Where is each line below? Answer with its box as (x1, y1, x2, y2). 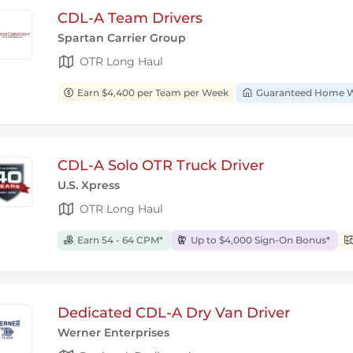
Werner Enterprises (58, 325, 169, 340)
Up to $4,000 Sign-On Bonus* (188, 234, 330, 246)
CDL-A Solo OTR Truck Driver (58, 157, 264, 174)
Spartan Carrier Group (58, 31, 186, 45)
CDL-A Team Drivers (58, 9, 203, 27)
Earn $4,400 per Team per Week (75, 87, 229, 98)
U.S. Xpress (58, 178, 120, 192)
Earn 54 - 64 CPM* (75, 234, 163, 246)
